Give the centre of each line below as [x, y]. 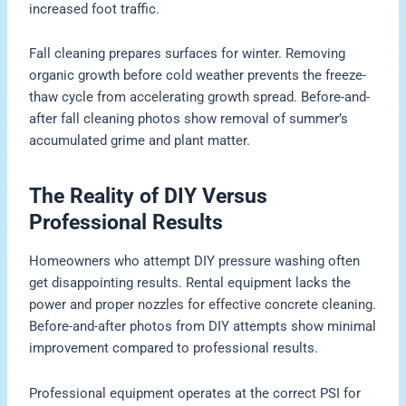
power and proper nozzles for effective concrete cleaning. [203, 305]
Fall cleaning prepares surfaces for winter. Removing [188, 54]
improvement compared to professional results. [174, 348]
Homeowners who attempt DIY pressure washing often [195, 261]
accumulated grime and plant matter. [140, 141]
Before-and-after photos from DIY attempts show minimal [203, 327]
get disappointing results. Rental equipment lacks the [190, 283]
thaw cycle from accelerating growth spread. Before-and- [200, 97]
